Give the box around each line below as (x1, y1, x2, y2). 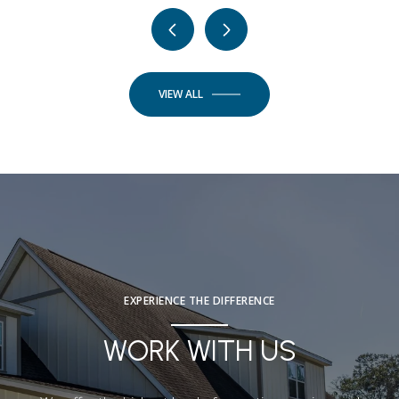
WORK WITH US (102, 334, 297, 369)
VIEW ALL (159, 86, 203, 102)
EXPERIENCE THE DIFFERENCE (124, 293, 275, 309)
